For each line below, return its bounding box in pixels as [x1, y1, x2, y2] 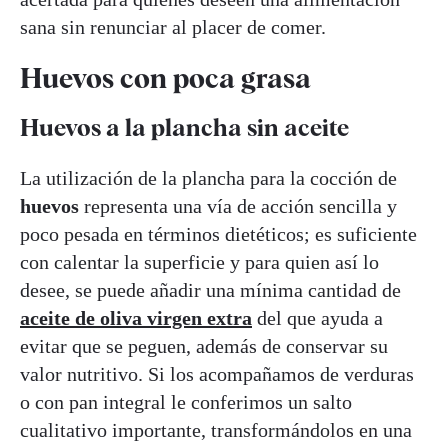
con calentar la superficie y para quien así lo [20, 251, 379, 274]
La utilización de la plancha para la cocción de [20, 167, 397, 190]
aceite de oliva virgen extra [20, 307, 252, 330]
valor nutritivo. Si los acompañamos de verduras [20, 363, 414, 386]
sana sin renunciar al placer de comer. [20, 15, 326, 38]
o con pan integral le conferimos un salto [20, 391, 352, 414]
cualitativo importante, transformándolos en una [20, 419, 412, 442]
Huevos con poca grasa [20, 61, 311, 96]
